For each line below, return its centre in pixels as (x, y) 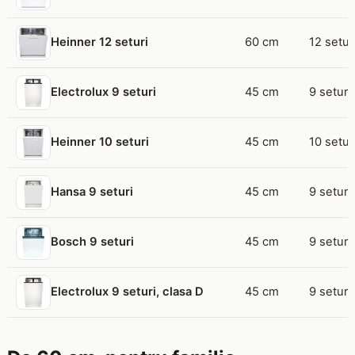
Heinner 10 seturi (99, 142)
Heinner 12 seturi (99, 42)
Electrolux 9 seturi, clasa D (127, 292)
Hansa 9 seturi (92, 192)
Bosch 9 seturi (92, 242)
